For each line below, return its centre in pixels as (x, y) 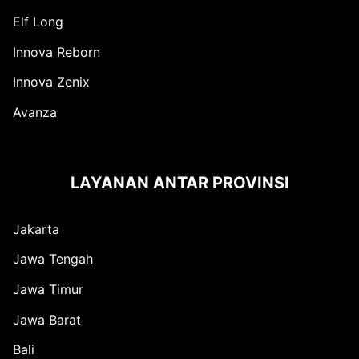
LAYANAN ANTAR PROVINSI (179, 182)
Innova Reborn (56, 52)
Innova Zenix (51, 82)
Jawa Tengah (53, 259)
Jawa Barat (47, 319)
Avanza (35, 112)
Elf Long (38, 22)
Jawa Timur (48, 289)
